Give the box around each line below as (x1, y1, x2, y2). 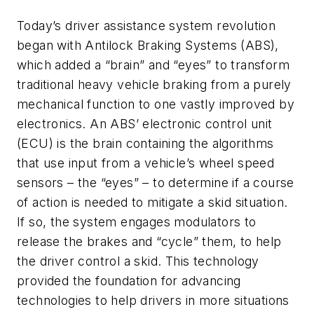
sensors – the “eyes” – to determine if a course (17, 175, 294, 190)
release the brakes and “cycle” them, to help (17, 233, 282, 249)
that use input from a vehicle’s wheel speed (17, 155, 275, 170)
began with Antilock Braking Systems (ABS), (17, 37, 279, 53)
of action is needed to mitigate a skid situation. (17, 194, 288, 210)
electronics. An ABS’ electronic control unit (17, 116, 273, 131)
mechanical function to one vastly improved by (17, 96, 294, 111)
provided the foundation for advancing (17, 273, 241, 288)
